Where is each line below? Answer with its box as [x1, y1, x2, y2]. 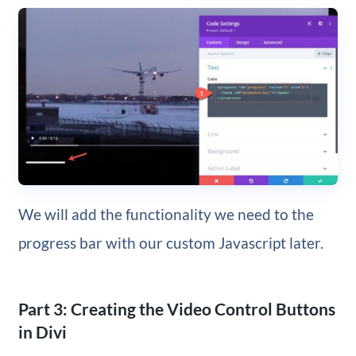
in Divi [17, 322, 67, 342]
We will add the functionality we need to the [17, 205, 314, 224]
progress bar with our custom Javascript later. [17, 234, 323, 253]
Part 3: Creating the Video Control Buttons [17, 299, 335, 319]
